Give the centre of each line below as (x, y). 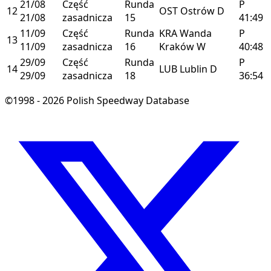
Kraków (178, 46)
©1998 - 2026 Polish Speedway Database (97, 100)
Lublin (195, 69)
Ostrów (199, 11)
